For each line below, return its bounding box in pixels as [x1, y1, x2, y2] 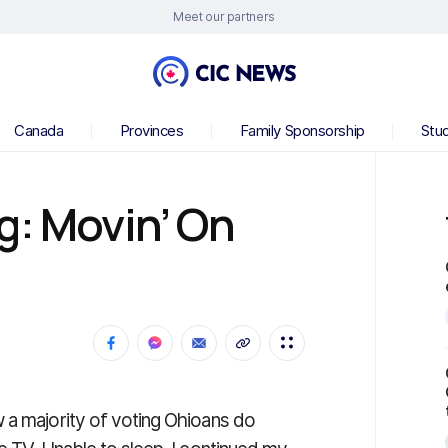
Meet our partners [173, 9, 275, 24]
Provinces [119, 121, 184, 140]
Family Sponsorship [239, 121, 365, 140]
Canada [14, 121, 64, 140]
